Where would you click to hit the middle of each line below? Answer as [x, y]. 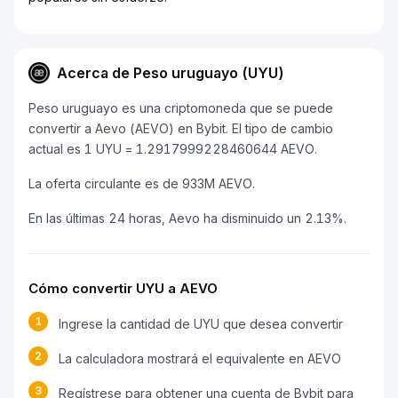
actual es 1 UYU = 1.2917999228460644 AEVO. [173, 149]
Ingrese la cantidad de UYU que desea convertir [201, 324]
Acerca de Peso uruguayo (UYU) [171, 73]
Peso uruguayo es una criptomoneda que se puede [181, 108]
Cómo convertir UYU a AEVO [123, 288]
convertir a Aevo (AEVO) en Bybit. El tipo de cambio [181, 128]
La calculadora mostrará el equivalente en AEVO [200, 358]
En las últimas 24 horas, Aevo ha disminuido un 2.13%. [187, 218]
